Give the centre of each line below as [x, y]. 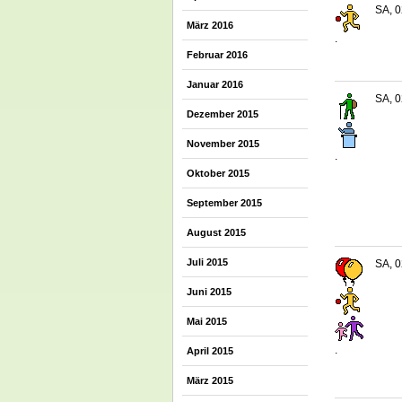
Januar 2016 [215, 84]
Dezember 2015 [223, 114]
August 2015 [216, 232]
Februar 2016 [217, 55]
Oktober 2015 [218, 173]
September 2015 [224, 203]
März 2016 [210, 25]
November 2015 [223, 144]
